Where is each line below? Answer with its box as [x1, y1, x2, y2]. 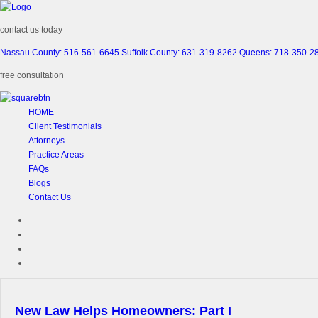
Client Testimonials [28, 121, 102, 131]
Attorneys [28, 136, 65, 146]
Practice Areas [28, 150, 84, 160]
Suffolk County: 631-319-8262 [121, 48, 237, 57]
